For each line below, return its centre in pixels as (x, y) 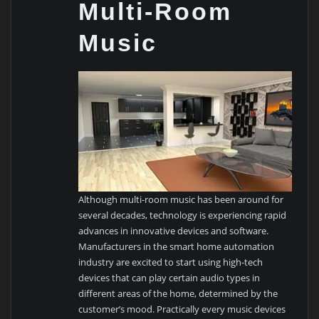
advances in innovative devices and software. (174, 230)
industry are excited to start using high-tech (171, 262)
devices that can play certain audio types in (169, 277)
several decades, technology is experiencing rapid (183, 215)
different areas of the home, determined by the (178, 293)
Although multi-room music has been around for (181, 199)
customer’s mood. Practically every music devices (182, 309)
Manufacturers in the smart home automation (177, 246)
